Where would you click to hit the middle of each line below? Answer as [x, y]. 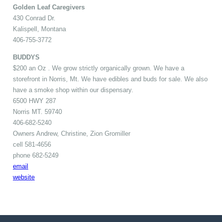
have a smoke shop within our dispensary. [73, 90]
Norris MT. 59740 [37, 112]
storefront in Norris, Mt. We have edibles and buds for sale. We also [110, 79]
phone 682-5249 [36, 156]
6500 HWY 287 [34, 101]
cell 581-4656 [32, 145]
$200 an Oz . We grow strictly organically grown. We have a [99, 68]
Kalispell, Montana [39, 29]
